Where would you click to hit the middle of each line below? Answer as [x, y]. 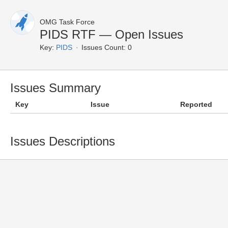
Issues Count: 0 [107, 47]
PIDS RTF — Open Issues [111, 34]
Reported [196, 104]
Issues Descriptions [63, 141]
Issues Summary [55, 88]
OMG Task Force [67, 22]
